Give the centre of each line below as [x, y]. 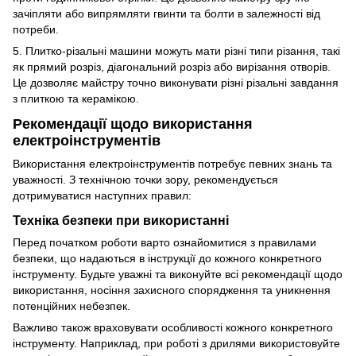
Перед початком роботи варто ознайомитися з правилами [164, 242]
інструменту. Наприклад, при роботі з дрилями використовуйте [176, 343]
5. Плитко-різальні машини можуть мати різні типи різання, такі [176, 51]
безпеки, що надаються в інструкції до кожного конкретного [167, 258]
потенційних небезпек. [72, 306]
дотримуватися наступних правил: [102, 195]
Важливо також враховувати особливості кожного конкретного [173, 327]
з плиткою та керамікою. [76, 99]
